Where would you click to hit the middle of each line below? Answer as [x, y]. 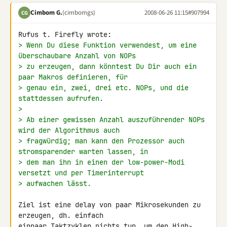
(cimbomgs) [79, 12]
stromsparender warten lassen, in [83, 152]
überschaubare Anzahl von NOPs [77, 56]
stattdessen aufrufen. [61, 98]
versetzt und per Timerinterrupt [81, 173]
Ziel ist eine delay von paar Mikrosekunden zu [109, 205]
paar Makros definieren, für [73, 77]
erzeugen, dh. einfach [63, 215]
